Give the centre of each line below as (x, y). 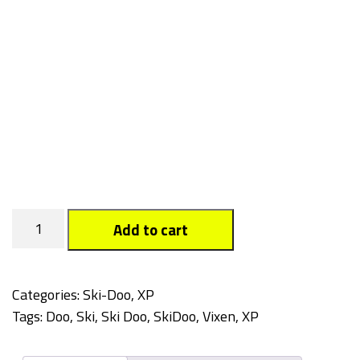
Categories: (47, 295)
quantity (39, 241)
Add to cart (151, 230)
